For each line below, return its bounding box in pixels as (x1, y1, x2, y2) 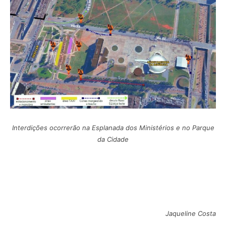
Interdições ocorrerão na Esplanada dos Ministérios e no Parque (12, 123, 214, 132)
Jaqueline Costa (165, 209, 216, 217)
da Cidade (97, 135, 129, 143)
